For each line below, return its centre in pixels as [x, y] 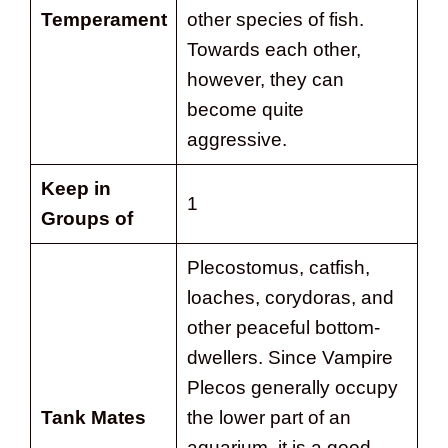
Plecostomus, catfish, [278, 267]
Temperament [103, 19]
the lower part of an [268, 417]
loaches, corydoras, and [290, 297]
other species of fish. [275, 19]
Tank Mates [93, 417]
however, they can [265, 79]
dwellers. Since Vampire [289, 357]
